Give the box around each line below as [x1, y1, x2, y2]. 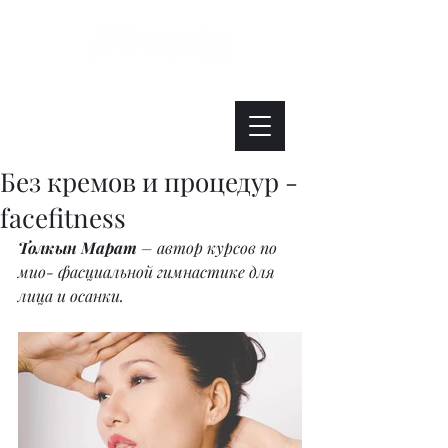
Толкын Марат [18, 237, 137, 258]
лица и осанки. [18, 285, 124, 306]
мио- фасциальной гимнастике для [18, 261, 279, 282]
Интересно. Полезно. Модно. [66, 75, 249, 90]
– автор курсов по [137, 237, 281, 258]
